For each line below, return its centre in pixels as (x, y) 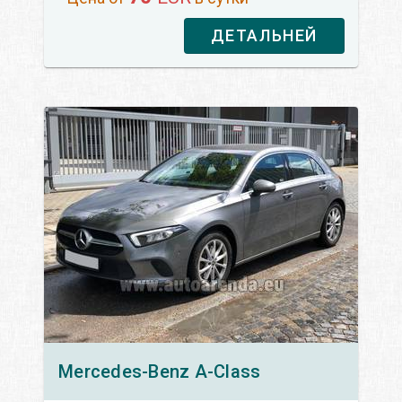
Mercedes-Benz (124, 371)
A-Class (227, 371)
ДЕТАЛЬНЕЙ (264, 35)
